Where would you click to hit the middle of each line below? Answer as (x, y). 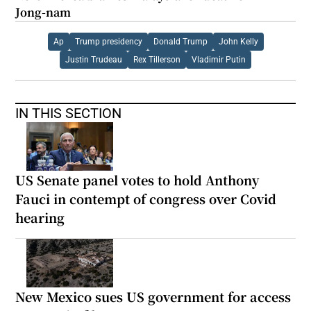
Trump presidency (108, 41)
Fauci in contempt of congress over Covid (146, 198)
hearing (40, 217)
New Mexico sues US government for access (153, 296)
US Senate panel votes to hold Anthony (137, 179)
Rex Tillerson (157, 59)
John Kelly (238, 41)
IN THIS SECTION (69, 113)
